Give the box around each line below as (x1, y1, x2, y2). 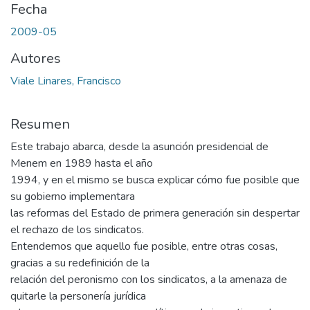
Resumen (10, 115, 70, 134)
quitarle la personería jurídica (10, 289, 146, 304)
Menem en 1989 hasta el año (10, 156, 153, 172)
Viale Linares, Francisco (10, 73, 121, 89)
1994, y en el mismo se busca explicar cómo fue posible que (10, 172, 300, 188)
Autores (10, 49, 61, 69)
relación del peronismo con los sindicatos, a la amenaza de (10, 272, 287, 288)
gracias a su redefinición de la (10, 255, 149, 271)
